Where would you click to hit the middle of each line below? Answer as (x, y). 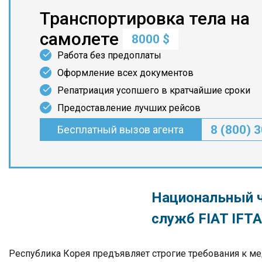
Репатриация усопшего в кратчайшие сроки (154, 90)
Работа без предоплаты (109, 55)
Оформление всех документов (125, 73)
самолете (81, 39)
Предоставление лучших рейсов (129, 108)
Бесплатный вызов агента (120, 130)
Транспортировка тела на (145, 18)
